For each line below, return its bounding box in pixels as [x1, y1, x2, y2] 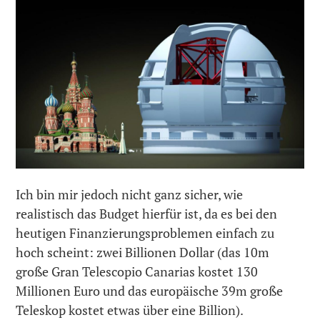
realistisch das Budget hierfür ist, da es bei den [16, 204, 278, 222]
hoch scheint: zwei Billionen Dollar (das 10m [16, 243, 270, 261]
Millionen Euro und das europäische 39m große [16, 281, 284, 299]
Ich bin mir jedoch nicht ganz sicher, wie [16, 185, 244, 203]
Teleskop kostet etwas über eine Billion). [16, 301, 244, 319]
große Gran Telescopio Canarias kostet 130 [16, 262, 259, 280]
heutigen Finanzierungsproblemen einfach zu [16, 224, 275, 241]
